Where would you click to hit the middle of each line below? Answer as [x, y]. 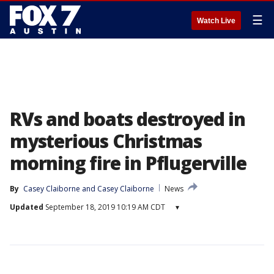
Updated [27, 207]
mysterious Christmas [106, 141]
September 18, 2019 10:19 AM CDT [104, 207]
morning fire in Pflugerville [128, 163]
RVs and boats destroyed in [128, 119]
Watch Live [216, 21]
